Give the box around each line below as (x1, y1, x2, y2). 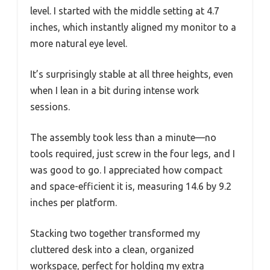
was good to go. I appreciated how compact (30, 164, 222, 175)
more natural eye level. (30, 37, 127, 49)
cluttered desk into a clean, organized (30, 243, 194, 255)
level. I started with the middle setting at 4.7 (30, 5, 219, 16)
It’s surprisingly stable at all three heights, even (30, 68, 233, 80)
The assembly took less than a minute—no (30, 131, 216, 143)
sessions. (30, 101, 70, 112)
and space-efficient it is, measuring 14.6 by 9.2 (30, 180, 231, 192)
